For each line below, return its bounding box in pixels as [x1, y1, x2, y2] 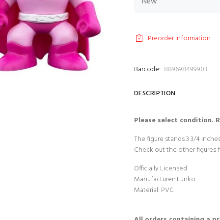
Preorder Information [148, 33, 211, 44]
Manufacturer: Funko [134, 174, 195, 185]
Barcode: [134, 64, 161, 75]
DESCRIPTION [134, 88, 176, 99]
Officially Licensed [134, 163, 187, 174]
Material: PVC [134, 185, 174, 196]
